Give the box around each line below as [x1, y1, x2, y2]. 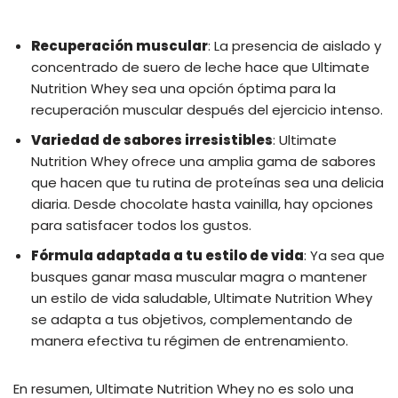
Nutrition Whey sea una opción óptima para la [31, 78, 336, 98]
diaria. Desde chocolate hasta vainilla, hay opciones [31, 194, 373, 213]
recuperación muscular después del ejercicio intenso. [31, 99, 383, 119]
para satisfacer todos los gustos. [31, 215, 251, 235]
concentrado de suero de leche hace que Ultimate [31, 57, 370, 76]
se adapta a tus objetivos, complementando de [31, 309, 353, 329]
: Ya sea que [304, 245, 385, 265]
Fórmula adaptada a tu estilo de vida [31, 245, 304, 265]
